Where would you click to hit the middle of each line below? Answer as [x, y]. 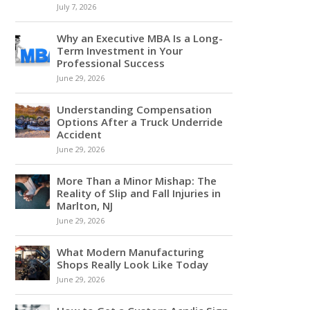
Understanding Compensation [135, 109]
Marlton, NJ [85, 205]
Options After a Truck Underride [140, 121]
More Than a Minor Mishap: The [137, 180]
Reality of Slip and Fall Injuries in [139, 193]
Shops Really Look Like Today [133, 264]
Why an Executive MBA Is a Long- [140, 38]
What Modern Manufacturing [131, 252]
